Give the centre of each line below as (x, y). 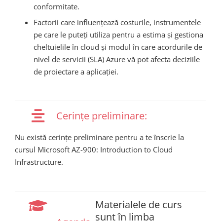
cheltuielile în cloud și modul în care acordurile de (118, 47)
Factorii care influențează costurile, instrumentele (117, 22)
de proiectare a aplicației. (76, 72)
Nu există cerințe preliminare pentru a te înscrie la (99, 137)
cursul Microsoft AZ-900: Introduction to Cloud (94, 149)
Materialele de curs (139, 205)
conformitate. (56, 6)
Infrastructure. (39, 162)
